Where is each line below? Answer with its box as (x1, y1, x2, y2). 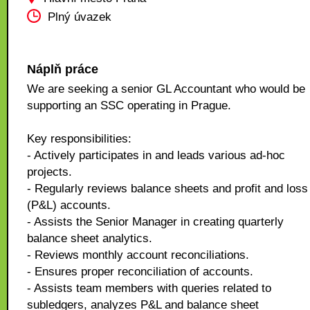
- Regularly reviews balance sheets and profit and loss (27, 182, 308, 195)
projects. (27, 165, 72, 179)
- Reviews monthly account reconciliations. (27, 248, 249, 262)
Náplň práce (27, 62, 98, 76)
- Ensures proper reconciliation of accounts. (27, 265, 253, 278)
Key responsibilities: (27, 132, 131, 145)
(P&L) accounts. (27, 199, 111, 212)
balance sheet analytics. (27, 232, 152, 245)
